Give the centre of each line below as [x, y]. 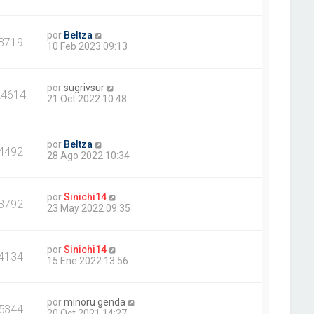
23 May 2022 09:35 [89, 208]
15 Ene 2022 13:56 [88, 260]
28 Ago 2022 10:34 [89, 155]
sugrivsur [84, 87]
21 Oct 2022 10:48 [87, 98]
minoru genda [95, 302]
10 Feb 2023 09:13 [88, 46]
